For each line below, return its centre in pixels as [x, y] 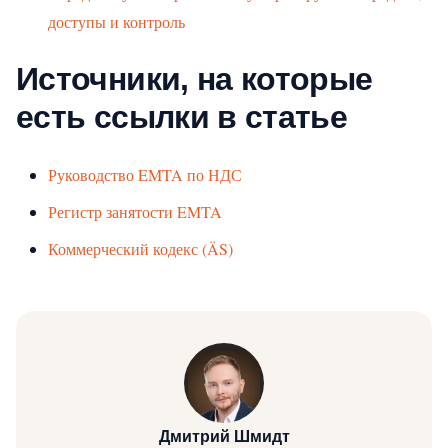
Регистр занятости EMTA [135, 211]
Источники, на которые [194, 78]
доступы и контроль [116, 21]
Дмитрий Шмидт [224, 436]
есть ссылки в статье [182, 116]
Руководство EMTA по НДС [145, 174]
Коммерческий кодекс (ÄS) [140, 248]
